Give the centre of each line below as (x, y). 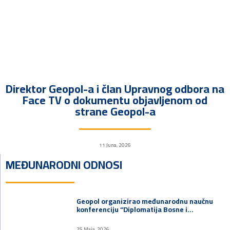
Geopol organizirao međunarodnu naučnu (145, 201)
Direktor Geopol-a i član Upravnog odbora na (115, 89)
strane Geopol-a (115, 111)
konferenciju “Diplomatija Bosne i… (135, 209)
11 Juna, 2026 (115, 145)
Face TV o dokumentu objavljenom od (115, 100)
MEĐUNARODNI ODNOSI (64, 165)
